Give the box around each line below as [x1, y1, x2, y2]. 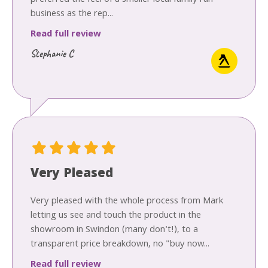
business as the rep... [31, 6, 113, 22]
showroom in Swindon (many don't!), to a [31, 222, 198, 238]
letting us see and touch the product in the [31, 208, 201, 224]
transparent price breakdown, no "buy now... [31, 236, 209, 252]
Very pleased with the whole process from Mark [31, 193, 223, 209]
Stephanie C [31, 47, 74, 60]
